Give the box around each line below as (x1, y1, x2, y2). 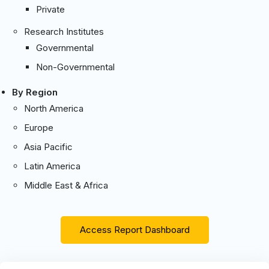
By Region (12, 86, 58, 98)
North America (24, 102, 83, 114)
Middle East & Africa (24, 179, 108, 191)
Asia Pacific (24, 141, 73, 153)
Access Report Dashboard (79, 223, 190, 235)
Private (36, 3, 65, 15)
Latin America (24, 160, 80, 172)
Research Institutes (24, 25, 104, 37)
